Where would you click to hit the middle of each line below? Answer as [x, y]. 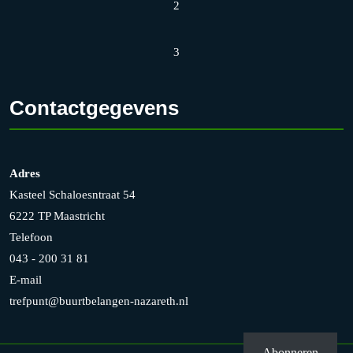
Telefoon [31, 237]
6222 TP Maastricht [57, 216]
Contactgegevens [94, 108]
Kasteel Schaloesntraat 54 [72, 194]
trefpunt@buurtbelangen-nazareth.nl [99, 301]
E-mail [26, 279]
